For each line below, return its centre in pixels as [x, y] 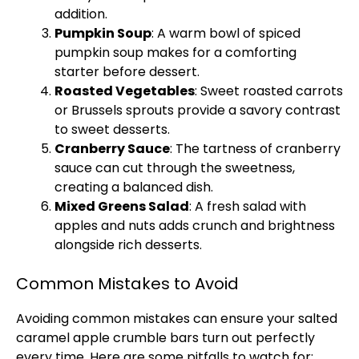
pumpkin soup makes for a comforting [175, 52]
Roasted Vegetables [125, 91]
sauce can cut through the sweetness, [175, 168]
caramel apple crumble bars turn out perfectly [165, 338]
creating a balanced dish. [134, 187]
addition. [81, 14]
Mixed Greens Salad [122, 206]
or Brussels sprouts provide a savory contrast [198, 110]
